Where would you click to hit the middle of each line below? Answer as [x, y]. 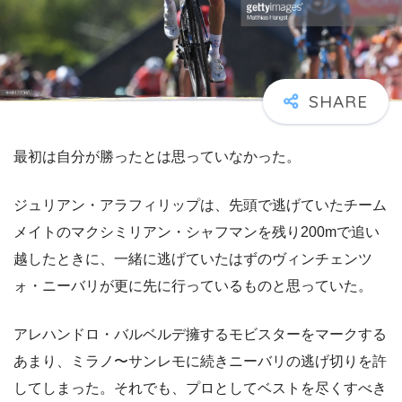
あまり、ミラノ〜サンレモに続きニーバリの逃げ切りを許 [200, 362]
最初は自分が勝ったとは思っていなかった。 [157, 157]
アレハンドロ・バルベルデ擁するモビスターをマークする [200, 335]
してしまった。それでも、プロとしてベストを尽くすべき [200, 389]
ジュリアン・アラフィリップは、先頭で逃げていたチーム [200, 205]
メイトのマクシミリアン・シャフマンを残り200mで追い [197, 232]
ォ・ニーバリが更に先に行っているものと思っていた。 [193, 286]
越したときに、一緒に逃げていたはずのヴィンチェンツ [193, 259]
